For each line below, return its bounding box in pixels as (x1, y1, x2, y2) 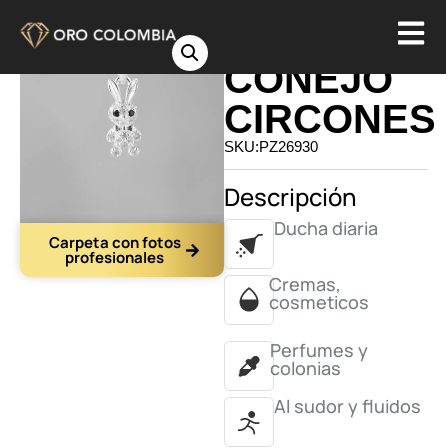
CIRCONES (224, 97, 436, 141)
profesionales (65, 247, 164, 268)
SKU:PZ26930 (224, 138, 318, 155)
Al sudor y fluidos (274, 394, 421, 418)
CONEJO (224, 57, 393, 101)
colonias (269, 356, 341, 380)
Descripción (224, 180, 357, 213)
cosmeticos (269, 290, 370, 314)
